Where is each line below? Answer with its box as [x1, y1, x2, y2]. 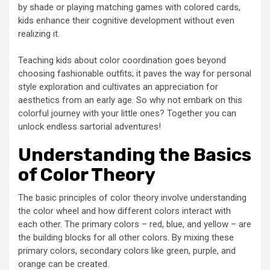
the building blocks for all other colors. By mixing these [18, 231, 234, 243]
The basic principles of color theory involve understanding [18, 192, 246, 203]
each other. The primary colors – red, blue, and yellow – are [18, 218, 251, 230]
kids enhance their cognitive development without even [18, 14, 234, 26]
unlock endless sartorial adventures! [18, 121, 161, 132]
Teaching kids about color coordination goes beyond [18, 54, 226, 66]
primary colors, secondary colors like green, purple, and [18, 245, 236, 256]
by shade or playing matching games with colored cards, [18, 1, 240, 13]
